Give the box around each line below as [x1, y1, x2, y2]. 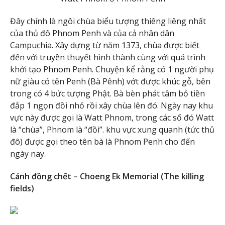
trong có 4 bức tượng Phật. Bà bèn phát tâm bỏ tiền [10, 88, 205, 99]
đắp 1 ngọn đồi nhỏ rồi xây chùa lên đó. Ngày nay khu [10, 100, 213, 111]
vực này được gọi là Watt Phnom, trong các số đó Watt [10, 112, 214, 124]
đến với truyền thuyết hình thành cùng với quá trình [10, 52, 205, 63]
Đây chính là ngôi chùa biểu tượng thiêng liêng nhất [10, 16, 206, 27]
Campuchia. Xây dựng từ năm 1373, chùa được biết [10, 40, 199, 51]
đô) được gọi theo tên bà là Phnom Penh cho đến [10, 136, 195, 148]
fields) [10, 183, 34, 194]
